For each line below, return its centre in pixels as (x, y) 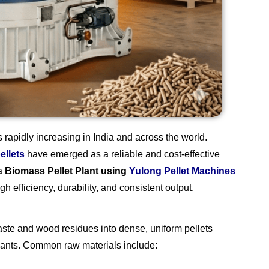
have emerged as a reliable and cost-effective (122, 154)
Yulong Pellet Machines (182, 171)
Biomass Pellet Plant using (67, 171)
